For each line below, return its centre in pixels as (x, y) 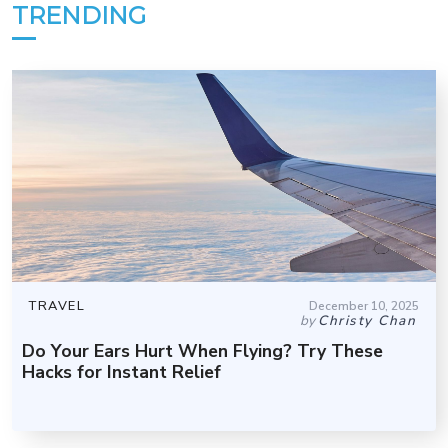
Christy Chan (367, 321)
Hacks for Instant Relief (121, 372)
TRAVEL (57, 306)
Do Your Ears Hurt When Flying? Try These (202, 351)
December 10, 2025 (364, 306)
